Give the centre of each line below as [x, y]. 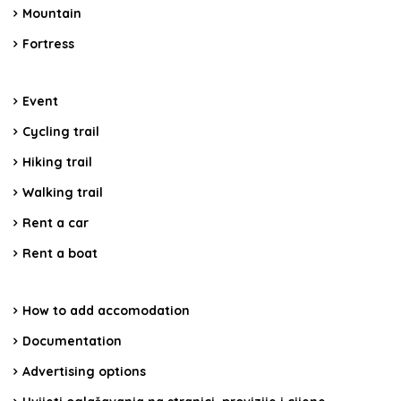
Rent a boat [60, 254]
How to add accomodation [106, 311]
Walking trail [63, 193]
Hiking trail [57, 162]
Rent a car [55, 223]
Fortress [48, 44]
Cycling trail [61, 132]
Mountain [52, 14]
